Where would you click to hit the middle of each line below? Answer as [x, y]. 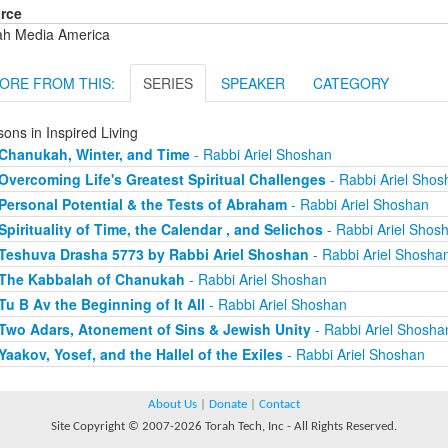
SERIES [168, 83]
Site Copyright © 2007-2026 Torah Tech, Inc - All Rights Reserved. [224, 427]
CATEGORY [351, 83]
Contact [279, 405]
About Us [172, 405]
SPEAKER [253, 83]
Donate [228, 405]
